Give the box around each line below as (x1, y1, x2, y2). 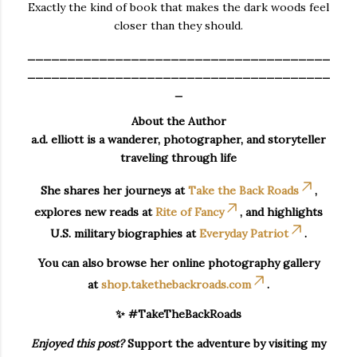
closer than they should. (114, 18, 243, 33)
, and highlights (240, 204, 323, 219)
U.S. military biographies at (50, 226, 199, 241)
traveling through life (120, 150, 237, 165)
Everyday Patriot (199, 226, 288, 241)
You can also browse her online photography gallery (37, 255, 320, 270)
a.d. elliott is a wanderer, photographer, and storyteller (31, 131, 326, 147)
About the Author (131, 113, 226, 128)
